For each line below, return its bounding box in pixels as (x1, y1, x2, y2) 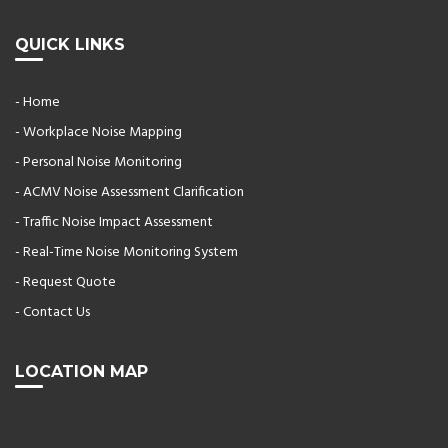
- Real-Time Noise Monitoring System (15, 240, 238, 264)
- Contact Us (15, 300, 90, 324)
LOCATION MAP (15, 361, 148, 381)
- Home (15, 90, 60, 114)
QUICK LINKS (15, 34, 125, 54)
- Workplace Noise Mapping (15, 120, 182, 144)
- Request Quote (15, 270, 116, 294)
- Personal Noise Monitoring (15, 150, 182, 174)
